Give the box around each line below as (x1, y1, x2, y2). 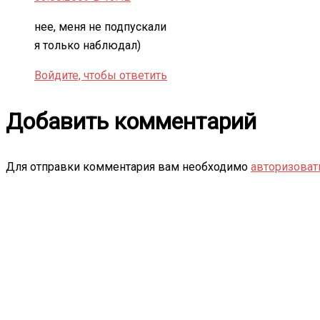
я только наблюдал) (34, 38, 141, 52)
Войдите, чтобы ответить (34, 68, 167, 82)
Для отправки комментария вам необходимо (6, 159, 251, 174)
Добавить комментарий (6, 107, 256, 135)
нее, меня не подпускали (34, 19, 166, 34)
